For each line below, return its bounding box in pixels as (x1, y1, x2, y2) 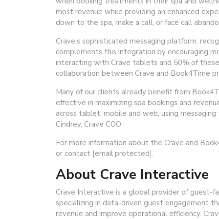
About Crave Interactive (56, 165, 209, 184)
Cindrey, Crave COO (56, 119, 121, 129)
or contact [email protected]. (56, 148, 153, 158)
